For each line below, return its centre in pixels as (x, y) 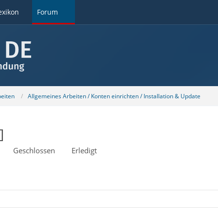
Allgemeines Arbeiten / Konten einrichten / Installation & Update (114, 96)
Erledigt (84, 150)
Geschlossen (34, 150)
